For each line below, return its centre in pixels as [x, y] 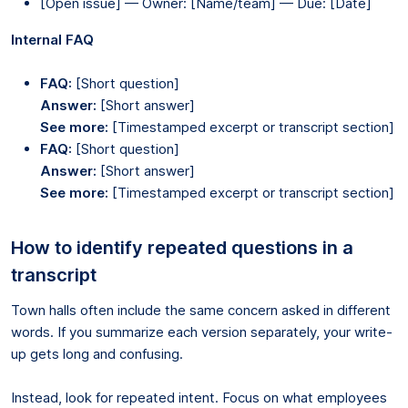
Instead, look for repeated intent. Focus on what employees [199, 397]
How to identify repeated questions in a [182, 247]
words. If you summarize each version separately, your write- [202, 331]
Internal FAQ [52, 39]
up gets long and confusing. [97, 353]
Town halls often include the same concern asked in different [201, 310]
